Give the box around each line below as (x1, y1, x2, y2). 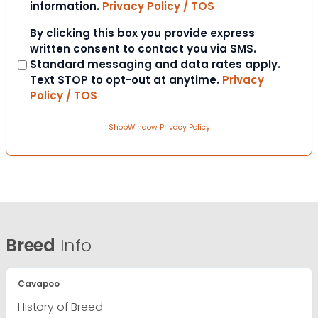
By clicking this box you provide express (30, 26, 255, 41)
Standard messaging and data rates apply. (30, 57, 280, 72)
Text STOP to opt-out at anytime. (30, 72, 222, 88)
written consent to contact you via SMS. (30, 41, 256, 57)
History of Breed (18, 299, 103, 316)
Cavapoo (18, 278, 60, 290)
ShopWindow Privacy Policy (108, 122, 210, 133)
